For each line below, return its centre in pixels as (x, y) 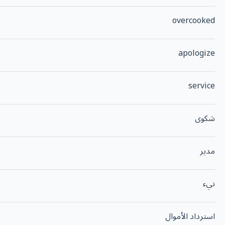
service (202, 86)
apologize (197, 53)
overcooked (194, 21)
